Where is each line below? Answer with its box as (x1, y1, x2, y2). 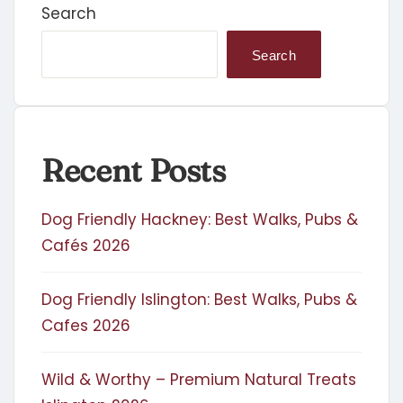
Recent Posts (41, 151, 226, 191)
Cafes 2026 (41, 315, 130, 337)
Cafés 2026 (41, 235, 130, 257)
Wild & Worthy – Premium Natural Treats (41, 369, 356, 391)
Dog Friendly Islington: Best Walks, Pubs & (41, 289, 357, 311)
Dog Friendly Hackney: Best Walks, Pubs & (41, 209, 358, 231)
